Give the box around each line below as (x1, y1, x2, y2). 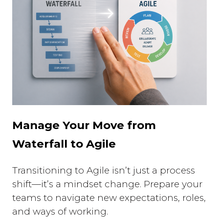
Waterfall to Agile (12, 137, 116, 151)
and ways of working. (12, 206, 108, 218)
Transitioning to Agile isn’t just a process (12, 165, 195, 176)
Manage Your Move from (12, 118, 156, 132)
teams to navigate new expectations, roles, (12, 192, 206, 204)
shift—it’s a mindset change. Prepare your (12, 178, 202, 190)
